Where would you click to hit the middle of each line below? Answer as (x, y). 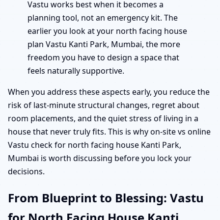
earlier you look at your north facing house (107, 31)
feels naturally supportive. (76, 71)
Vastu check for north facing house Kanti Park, (95, 145)
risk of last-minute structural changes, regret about (104, 105)
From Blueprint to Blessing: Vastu (106, 197)
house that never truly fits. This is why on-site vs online (109, 132)
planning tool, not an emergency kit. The (103, 18)
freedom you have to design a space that (103, 58)
